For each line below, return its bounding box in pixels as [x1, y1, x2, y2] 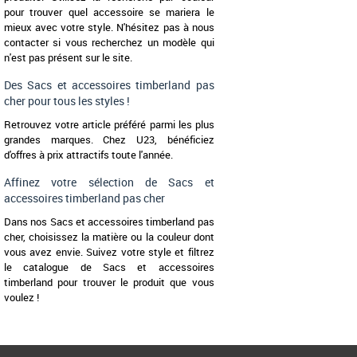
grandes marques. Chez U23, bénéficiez [4, 132, 214, 147]
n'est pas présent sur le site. [4, 50, 132, 65]
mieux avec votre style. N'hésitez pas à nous [4, 20, 214, 35]
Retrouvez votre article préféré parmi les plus [4, 117, 214, 132]
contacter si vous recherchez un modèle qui [4, 35, 214, 50]
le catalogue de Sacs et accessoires [4, 260, 214, 275]
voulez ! [4, 290, 39, 305]
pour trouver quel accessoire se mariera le [4, 5, 214, 20]
